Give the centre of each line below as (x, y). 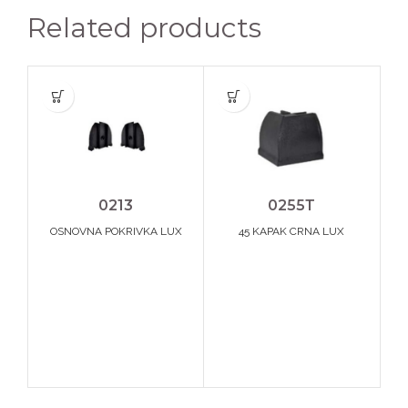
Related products (144, 28)
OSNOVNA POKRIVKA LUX (116, 231)
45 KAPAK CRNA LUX (291, 231)
